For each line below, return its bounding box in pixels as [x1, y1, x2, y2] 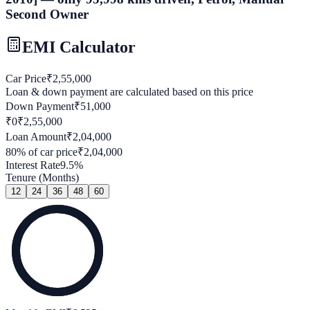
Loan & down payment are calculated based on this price [6, 86, 253, 98]
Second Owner [6, 7, 89, 22]
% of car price [17, 146, 77, 158]
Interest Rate [6, 159, 60, 172]
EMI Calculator [22, 38, 136, 57]
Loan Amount [6, 131, 66, 143]
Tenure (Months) [6, 172, 79, 184]
